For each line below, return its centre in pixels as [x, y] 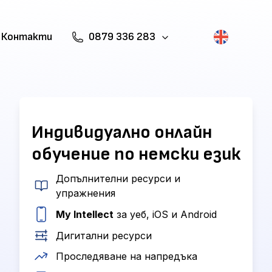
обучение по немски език [136, 154]
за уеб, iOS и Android [165, 214]
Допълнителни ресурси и [118, 178]
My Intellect [85, 214]
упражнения [85, 193]
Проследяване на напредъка [127, 256]
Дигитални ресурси [104, 236]
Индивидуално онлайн [122, 132]
